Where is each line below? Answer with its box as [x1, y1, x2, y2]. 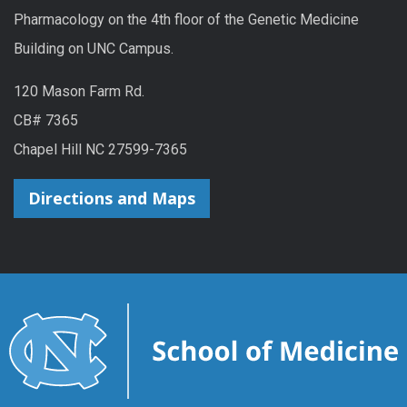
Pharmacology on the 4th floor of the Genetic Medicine [14, 10, 359, 28]
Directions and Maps [28, 187, 195, 210]
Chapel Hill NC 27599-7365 [14, 141, 187, 159]
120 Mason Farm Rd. [14, 83, 144, 101]
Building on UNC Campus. [14, 39, 174, 57]
